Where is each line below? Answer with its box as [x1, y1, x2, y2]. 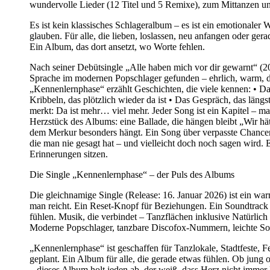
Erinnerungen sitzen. [30, 148, 108, 159]
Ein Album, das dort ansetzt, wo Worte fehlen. [30, 41, 207, 52]
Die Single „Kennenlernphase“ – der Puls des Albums [30, 169, 237, 180]
